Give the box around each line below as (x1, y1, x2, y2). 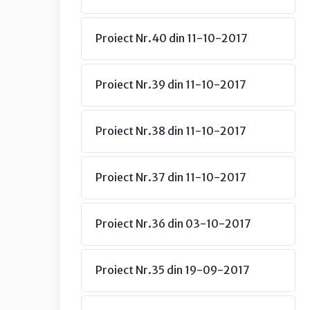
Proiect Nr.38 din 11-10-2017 (95, 124, 246, 138)
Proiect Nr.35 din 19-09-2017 (95, 263, 250, 277)
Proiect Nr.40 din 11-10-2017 (95, 31, 248, 45)
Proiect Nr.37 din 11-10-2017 (95, 170, 246, 184)
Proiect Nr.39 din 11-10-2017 (95, 77, 246, 91)
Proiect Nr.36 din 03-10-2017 (95, 217, 251, 230)
